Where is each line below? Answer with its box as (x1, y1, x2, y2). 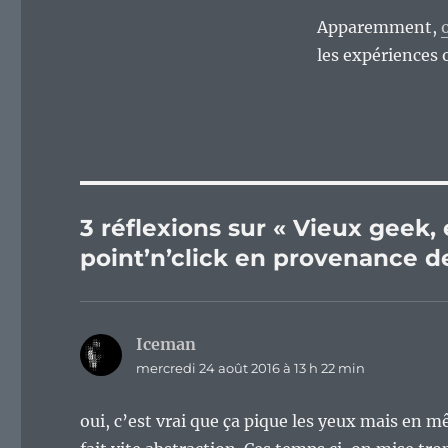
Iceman (136, 334, 197, 355)
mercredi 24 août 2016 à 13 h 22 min (136, 360, 366, 377)
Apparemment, (316, 17, 441, 38)
